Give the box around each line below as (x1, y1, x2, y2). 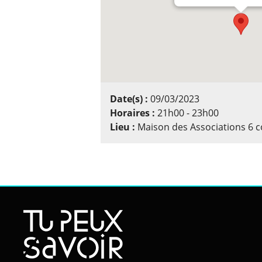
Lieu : (110, 120, 137, 133)
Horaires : (110, 106, 157, 119)
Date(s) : (110, 92, 150, 105)
